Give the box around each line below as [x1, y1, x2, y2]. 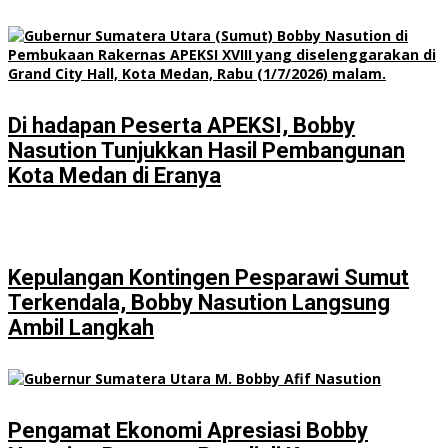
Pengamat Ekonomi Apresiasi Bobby [8, 417, 368, 443]
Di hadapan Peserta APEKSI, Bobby [8, 112, 355, 138]
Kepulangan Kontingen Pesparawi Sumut [8, 265, 409, 291]
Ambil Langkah [8, 315, 154, 341]
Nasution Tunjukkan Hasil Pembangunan [8, 137, 405, 163]
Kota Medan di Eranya [8, 162, 221, 188]
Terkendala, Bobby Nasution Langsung [8, 290, 390, 316]
